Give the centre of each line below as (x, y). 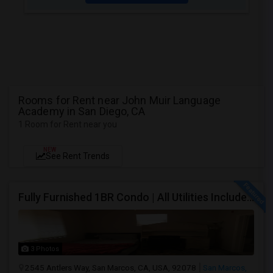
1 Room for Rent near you (68, 124)
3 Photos (44, 249)
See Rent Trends (78, 156)
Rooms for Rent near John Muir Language (119, 100)
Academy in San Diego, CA (82, 111)
